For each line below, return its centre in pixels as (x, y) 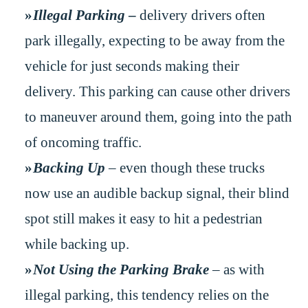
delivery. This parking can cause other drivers (157, 91)
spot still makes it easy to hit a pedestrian (143, 218)
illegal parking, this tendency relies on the (146, 295)
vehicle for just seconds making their (132, 66)
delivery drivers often (201, 15)
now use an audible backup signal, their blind (157, 193)
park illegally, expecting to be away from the (154, 40)
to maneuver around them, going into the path (158, 117)
